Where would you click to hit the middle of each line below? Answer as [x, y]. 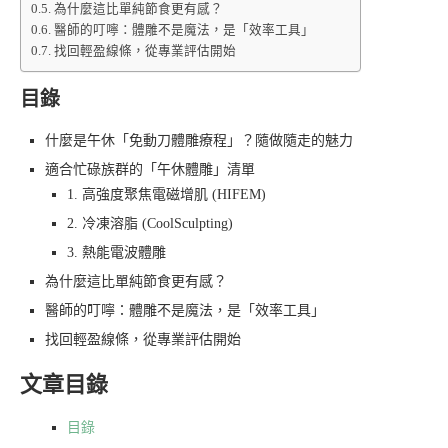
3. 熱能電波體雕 [116, 253]
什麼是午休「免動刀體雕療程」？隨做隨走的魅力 [199, 141]
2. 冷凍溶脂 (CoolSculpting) [150, 224]
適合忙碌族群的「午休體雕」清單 [150, 170]
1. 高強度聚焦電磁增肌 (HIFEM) [166, 195]
